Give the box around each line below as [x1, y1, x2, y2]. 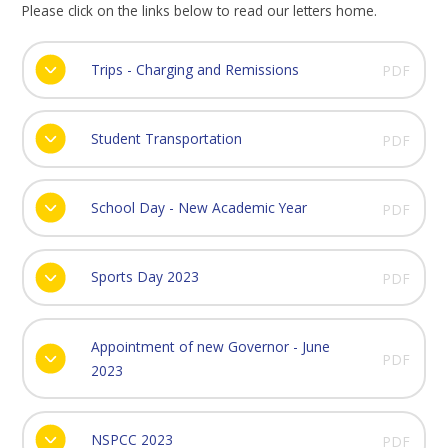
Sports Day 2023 [90, 267, 199, 287]
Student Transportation [90, 128, 242, 148]
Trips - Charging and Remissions [90, 59, 299, 79]
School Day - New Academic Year [90, 198, 307, 218]
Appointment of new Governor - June [90, 336, 330, 356]
